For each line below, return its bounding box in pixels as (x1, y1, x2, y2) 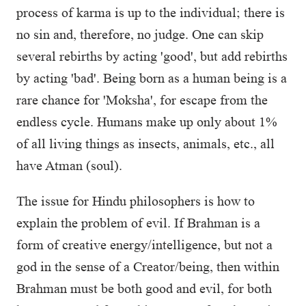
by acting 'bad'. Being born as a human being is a (16, 70, 287, 85)
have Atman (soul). (16, 158, 122, 173)
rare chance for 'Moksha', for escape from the (16, 92, 268, 107)
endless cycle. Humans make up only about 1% (16, 114, 277, 129)
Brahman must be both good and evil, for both (16, 281, 272, 296)
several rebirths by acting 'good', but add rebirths (16, 48, 288, 64)
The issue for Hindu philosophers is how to (16, 193, 255, 208)
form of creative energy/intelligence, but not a (16, 237, 273, 252)
